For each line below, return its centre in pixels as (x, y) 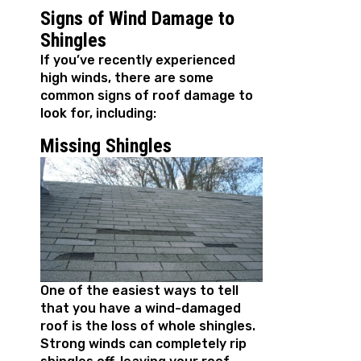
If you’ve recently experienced (138, 60)
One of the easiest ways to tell (139, 291)
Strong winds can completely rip (143, 344)
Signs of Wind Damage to (137, 19)
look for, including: (98, 114)
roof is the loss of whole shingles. (148, 326)
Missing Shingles (106, 146)
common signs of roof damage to (147, 96)
